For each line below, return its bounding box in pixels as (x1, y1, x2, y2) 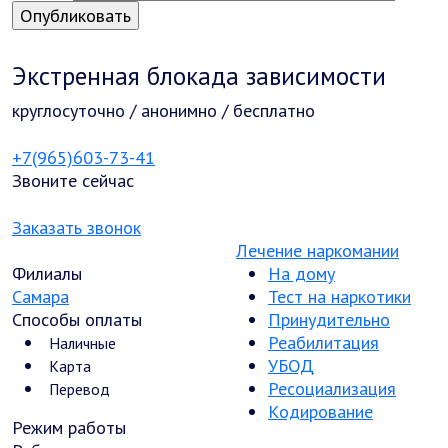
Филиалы (12, 262, 82, 285)
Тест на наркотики (268, 285, 411, 308)
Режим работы (12, 416, 126, 439)
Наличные (49, 333, 116, 353)
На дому (268, 262, 335, 285)
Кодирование (268, 400, 373, 423)
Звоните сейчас (12, 169, 134, 192)
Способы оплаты (12, 308, 142, 331)
